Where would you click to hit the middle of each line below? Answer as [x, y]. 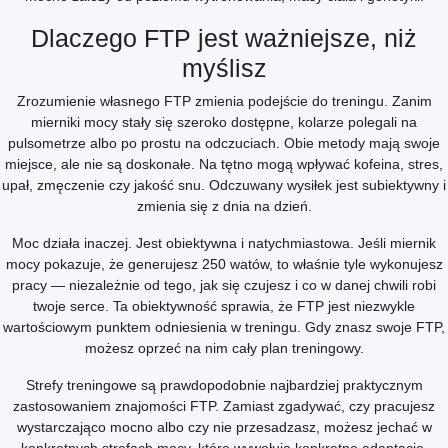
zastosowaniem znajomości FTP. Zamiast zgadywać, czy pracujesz [224, 406]
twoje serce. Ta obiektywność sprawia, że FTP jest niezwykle [224, 306]
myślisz [224, 68]
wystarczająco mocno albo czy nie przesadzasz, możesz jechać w [224, 427]
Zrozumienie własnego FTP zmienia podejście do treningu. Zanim [224, 101]
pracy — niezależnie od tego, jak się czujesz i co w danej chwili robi [224, 285]
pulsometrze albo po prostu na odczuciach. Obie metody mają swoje [224, 143]
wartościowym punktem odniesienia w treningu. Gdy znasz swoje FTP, [224, 327]
